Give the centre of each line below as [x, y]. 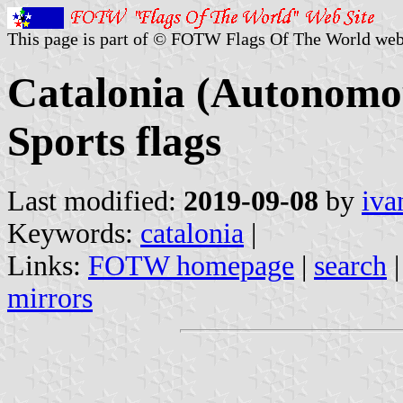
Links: [48, 265]
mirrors [50, 298]
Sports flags [114, 142]
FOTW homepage [191, 265]
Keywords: [74, 233]
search [350, 265]
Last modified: [95, 201]
